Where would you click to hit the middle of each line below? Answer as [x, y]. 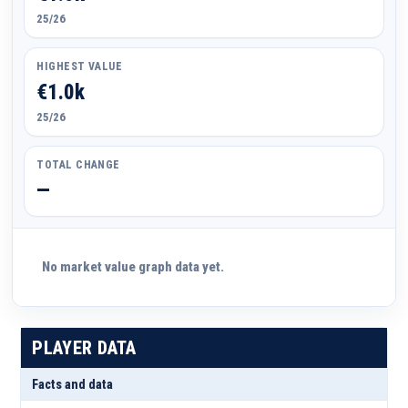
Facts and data [73, 384]
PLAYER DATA [84, 348]
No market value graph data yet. [133, 267]
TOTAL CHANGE [78, 165]
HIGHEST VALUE [80, 66]
